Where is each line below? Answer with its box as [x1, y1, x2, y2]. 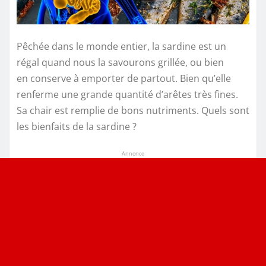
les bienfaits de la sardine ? [17, 119, 137, 133]
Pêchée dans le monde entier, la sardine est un [17, 39, 226, 53]
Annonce [122, 149, 144, 157]
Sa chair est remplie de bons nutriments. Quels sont [17, 103, 249, 117]
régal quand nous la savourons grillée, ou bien [17, 55, 224, 69]
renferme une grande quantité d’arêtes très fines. [17, 87, 238, 101]
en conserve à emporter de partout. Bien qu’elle [17, 71, 231, 85]
